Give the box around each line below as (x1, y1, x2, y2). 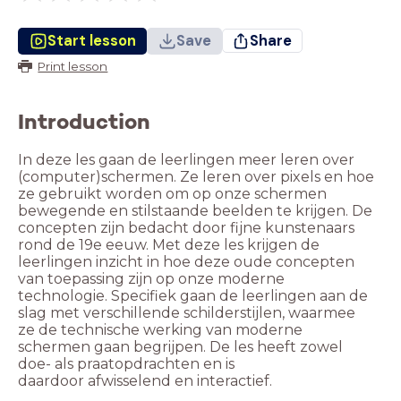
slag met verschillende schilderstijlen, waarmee (18, 304, 355, 322)
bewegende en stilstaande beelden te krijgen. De (18, 202, 372, 220)
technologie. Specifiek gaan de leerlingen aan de (18, 287, 368, 305)
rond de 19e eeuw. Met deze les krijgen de (18, 236, 320, 254)
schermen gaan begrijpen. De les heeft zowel (18, 338, 343, 356)
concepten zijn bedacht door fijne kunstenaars (18, 219, 354, 237)
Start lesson (47, 30, 136, 50)
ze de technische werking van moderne (18, 321, 303, 339)
